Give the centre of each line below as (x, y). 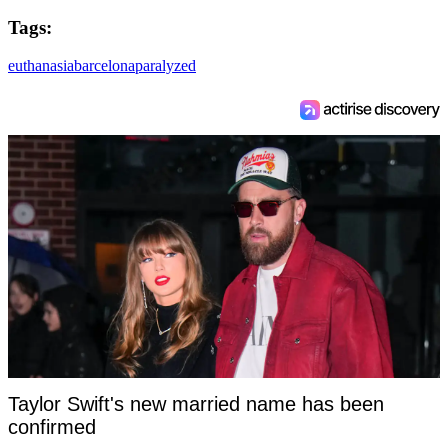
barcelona (104, 66)
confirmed (52, 427)
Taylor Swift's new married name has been (196, 404)
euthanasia (41, 66)
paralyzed (165, 66)
